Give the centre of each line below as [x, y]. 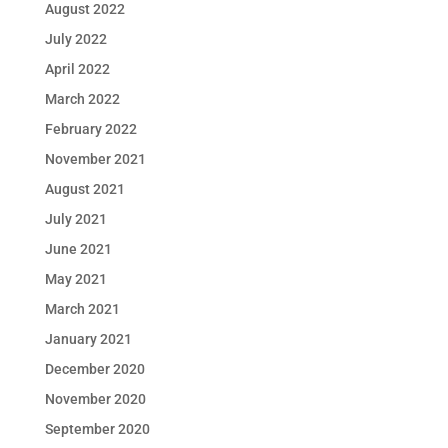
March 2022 [82, 99]
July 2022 [75, 39]
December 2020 [94, 369]
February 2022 [90, 129]
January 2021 [88, 339]
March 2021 [82, 309]
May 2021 [75, 279]
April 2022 [77, 69]
